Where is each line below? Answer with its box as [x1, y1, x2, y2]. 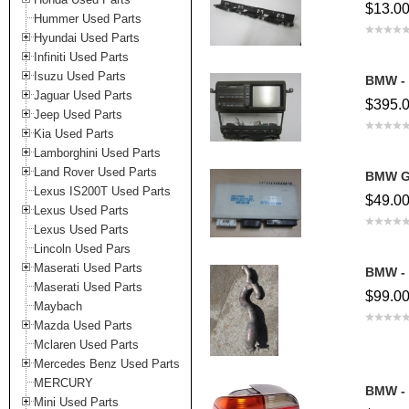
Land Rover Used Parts [34, 165, 157, 179]
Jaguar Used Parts [34, 89, 132, 102]
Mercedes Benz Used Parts [34, 357, 180, 371]
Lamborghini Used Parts [34, 146, 161, 160]
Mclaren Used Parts [34, 338, 139, 351]
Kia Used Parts [34, 127, 114, 141]
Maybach [34, 299, 82, 313]
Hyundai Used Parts [34, 31, 140, 45]
